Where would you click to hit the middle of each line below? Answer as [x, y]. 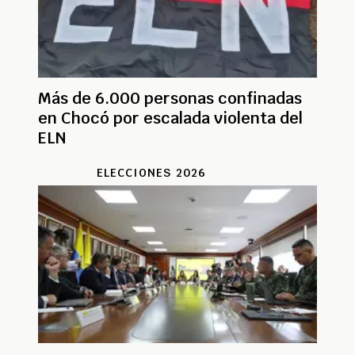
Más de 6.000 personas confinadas [170, 99]
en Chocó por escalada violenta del [170, 118]
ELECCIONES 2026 [151, 173]
